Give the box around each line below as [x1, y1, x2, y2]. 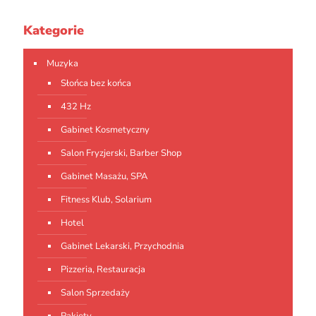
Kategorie [23, 22, 84, 39]
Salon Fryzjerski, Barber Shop [61, 147, 182, 160]
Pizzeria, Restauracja [61, 263, 145, 276]
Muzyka [47, 57, 78, 71]
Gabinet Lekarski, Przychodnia [61, 240, 184, 253]
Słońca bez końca [61, 77, 131, 90]
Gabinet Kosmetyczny [61, 123, 150, 137]
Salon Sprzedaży [61, 286, 130, 300]
